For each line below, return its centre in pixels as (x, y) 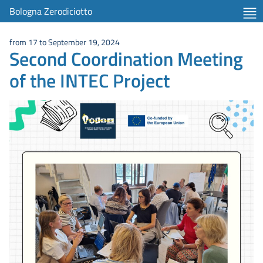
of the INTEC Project (90, 80)
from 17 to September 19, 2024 (65, 42)
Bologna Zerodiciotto (51, 11)
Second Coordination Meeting (126, 58)
